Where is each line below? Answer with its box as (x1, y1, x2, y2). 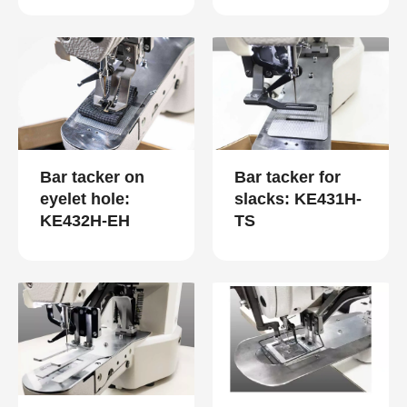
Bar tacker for (234, 168, 341, 187)
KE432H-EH (40, 212, 130, 231)
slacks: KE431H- (234, 190, 362, 209)
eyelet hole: (40, 190, 130, 209)
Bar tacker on (40, 168, 144, 187)
